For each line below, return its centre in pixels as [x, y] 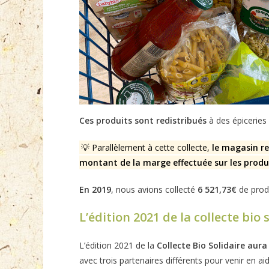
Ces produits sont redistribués [144, 120]
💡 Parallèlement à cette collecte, [147, 147]
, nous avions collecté [154, 189]
